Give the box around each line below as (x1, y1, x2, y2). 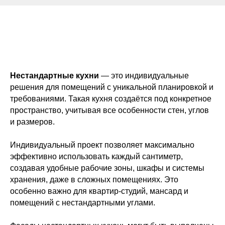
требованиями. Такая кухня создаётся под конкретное (10, 94, 211, 103)
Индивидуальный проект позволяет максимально (10, 141, 194, 149)
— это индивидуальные (99, 71, 189, 80)
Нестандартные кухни (10, 71, 99, 80)
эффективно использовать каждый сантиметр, (10, 152, 183, 161)
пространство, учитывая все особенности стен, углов (10, 106, 209, 115)
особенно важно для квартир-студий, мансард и (10, 187, 188, 195)
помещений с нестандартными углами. (10, 198, 155, 207)
